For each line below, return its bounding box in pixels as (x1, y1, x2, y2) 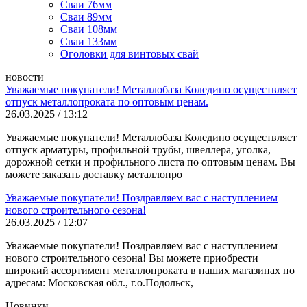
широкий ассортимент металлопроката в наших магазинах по (5, 265, 295, 276)
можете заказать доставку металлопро (5, 169, 182, 180)
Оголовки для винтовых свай (60, 48, 199, 60)
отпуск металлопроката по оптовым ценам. (5, 96, 208, 108)
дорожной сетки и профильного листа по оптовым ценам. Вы (5, 156, 295, 168)
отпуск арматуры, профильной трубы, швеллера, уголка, (5, 144, 271, 156)
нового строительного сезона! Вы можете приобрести (5, 252, 258, 264)
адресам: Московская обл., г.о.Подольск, (5, 277, 193, 288)
